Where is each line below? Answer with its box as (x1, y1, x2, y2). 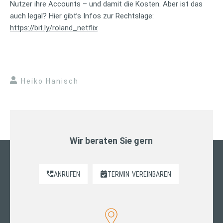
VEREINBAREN (132, 170, 172, 178)
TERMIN (108, 170, 130, 178)
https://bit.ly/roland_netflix (10, 23, 98, 32)
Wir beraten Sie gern (70, 135, 153, 146)
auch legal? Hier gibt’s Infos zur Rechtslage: (10, 11, 154, 20)
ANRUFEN (54, 170, 81, 178)
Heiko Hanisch (21, 77, 79, 85)
